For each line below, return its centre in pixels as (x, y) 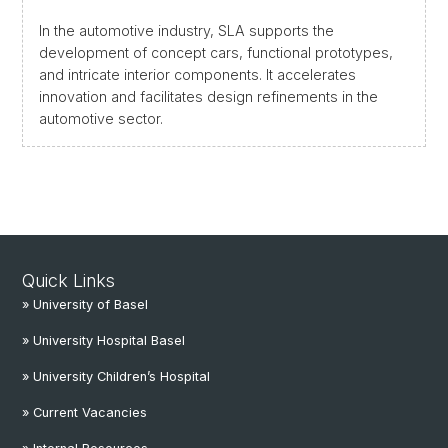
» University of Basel (85, 304)
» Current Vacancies (84, 412)
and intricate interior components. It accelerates (197, 74)
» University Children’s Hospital (116, 376)
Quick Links (68, 280)
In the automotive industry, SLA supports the (186, 30)
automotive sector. (101, 118)
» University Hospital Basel (103, 340)
